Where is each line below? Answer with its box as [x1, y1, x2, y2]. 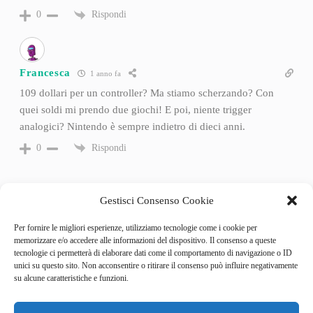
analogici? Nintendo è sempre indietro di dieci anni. [19, 120, 245, 132]
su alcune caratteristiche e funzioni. [14, 273, 129, 283]
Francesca [19, 67, 71, 79]
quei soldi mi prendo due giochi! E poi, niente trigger [19, 103, 252, 115]
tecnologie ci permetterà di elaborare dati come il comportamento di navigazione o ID [14, 248, 292, 258]
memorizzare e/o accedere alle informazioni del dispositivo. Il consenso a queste [14, 235, 276, 245]
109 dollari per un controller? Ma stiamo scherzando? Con [19, 87, 274, 99]
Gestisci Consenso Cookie [99, 194, 214, 206]
